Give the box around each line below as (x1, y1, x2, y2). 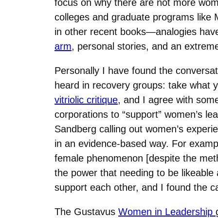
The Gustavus (54, 206, 118, 217)
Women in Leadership (118, 206, 216, 217)
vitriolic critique (54, 94, 118, 105)
